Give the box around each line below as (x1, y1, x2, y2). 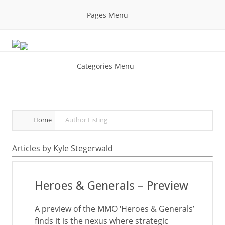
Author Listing (65, 115, 107, 124)
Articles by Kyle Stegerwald (12, 143, 113, 154)
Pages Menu (86, 10, 128, 20)
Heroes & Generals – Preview (35, 179, 188, 193)
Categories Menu (77, 61, 134, 71)
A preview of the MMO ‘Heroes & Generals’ (35, 203, 194, 214)
